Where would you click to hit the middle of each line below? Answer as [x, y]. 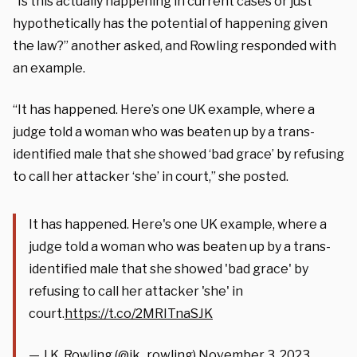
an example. [49, 68]
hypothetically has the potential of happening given [170, 23]
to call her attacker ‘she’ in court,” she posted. [151, 176]
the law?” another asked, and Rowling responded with [175, 45]
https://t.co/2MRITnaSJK [139, 313]
